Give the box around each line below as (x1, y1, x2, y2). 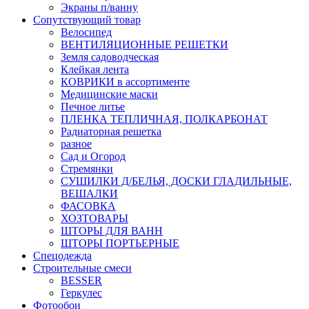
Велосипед (61, 26, 112, 39)
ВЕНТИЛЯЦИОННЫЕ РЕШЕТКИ (61, 39, 228, 51)
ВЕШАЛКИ (61, 188, 118, 200)
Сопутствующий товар (33, 14, 141, 26)
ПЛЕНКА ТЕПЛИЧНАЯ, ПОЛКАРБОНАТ (61, 113, 268, 126)
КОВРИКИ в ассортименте (61, 76, 190, 88)
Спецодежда (33, 250, 92, 262)
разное (61, 138, 92, 150)
